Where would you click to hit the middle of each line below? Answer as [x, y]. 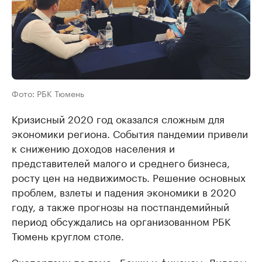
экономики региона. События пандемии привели [130, 133]
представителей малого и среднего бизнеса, [121, 162]
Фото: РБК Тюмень [48, 93]
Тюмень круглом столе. [68, 235]
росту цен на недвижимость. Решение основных [129, 177]
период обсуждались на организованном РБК [121, 220]
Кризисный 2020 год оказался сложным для [118, 118]
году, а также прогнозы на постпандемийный [120, 206]
